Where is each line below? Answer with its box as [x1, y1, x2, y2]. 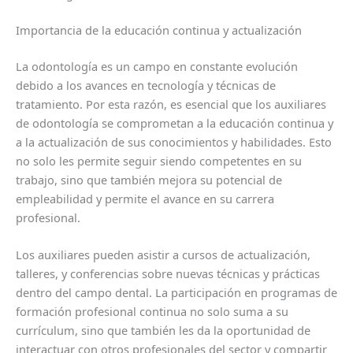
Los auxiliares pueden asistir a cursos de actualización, [16, 247, 310, 263]
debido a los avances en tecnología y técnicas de [16, 77, 276, 94]
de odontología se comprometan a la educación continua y [16, 115, 333, 132]
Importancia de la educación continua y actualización [16, 22, 302, 39]
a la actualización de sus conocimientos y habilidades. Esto [16, 134, 332, 150]
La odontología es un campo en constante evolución [16, 58, 298, 75]
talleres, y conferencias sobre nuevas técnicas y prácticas [16, 266, 320, 282]
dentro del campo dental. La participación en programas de [16, 284, 337, 301]
